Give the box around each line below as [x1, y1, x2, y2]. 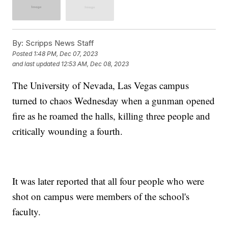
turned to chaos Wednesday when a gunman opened [12, 94, 215, 107]
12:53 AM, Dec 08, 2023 [61, 60, 129, 68]
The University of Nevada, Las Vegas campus [12, 78, 189, 92]
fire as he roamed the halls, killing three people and [12, 109, 211, 122]
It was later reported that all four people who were [12, 174, 205, 187]
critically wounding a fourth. [12, 124, 129, 137]
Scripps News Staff [23, 38, 95, 48]
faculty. [12, 205, 44, 218]
